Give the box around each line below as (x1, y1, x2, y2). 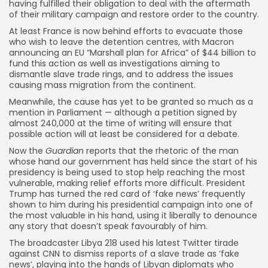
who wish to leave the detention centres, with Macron (9, 35, 234, 48)
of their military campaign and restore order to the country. (9, 8, 259, 20)
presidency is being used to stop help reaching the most (9, 166, 245, 178)
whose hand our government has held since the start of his (9, 155, 257, 167)
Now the (9, 144, 45, 157)
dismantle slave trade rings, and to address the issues (9, 68, 233, 80)
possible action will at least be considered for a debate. (9, 127, 239, 140)
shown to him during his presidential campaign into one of (9, 198, 253, 211)
